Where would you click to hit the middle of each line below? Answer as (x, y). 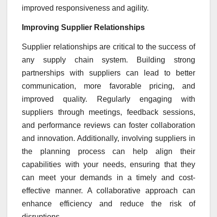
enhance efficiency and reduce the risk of (108, 203)
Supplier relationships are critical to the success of (108, 46)
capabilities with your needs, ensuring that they (108, 164)
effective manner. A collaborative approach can (108, 190)
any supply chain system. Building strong (108, 60)
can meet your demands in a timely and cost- (108, 177)
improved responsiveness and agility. (85, 8)
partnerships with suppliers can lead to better (108, 73)
